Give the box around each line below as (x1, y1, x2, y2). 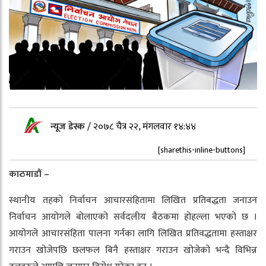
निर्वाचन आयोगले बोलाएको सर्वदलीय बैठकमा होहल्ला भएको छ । (9, 208, 257, 225)
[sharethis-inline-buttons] (158, 142, 245, 157)
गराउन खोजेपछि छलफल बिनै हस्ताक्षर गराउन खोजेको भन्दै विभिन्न (9, 242, 257, 258)
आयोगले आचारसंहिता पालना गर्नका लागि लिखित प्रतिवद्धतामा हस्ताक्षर (9, 225, 257, 242)
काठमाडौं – (9, 166, 49, 182)
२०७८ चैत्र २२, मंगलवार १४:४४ (93, 118, 196, 135)
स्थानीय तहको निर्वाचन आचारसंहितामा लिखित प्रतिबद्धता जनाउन (9, 192, 257, 208)
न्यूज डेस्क (50, 118, 87, 135)
